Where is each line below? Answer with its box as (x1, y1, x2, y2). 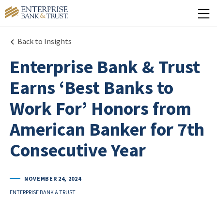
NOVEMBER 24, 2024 (24, 175, 81, 182)
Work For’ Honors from (10, 97, 191, 120)
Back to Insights (17, 36, 72, 46)
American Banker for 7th (10, 118, 204, 140)
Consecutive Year (10, 139, 146, 161)
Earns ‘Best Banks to (10, 76, 173, 99)
